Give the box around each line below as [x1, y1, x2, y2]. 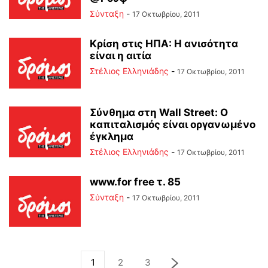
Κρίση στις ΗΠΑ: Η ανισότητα [90, 38, 238, 50]
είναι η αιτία [90, 50, 151, 62]
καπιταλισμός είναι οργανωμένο [90, 118, 255, 130]
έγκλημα [90, 130, 133, 142]
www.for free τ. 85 [90, 176, 181, 188]
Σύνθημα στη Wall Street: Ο [90, 106, 228, 118]
